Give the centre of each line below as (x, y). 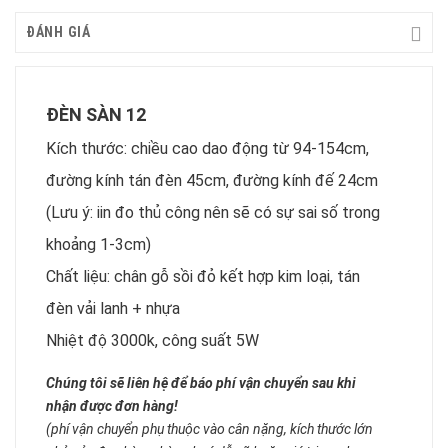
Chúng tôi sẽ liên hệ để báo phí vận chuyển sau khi (201, 382)
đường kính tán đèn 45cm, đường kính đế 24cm (212, 180)
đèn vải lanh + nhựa (113, 308)
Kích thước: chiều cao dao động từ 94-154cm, (207, 148)
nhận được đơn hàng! (112, 405)
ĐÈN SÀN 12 (96, 114)
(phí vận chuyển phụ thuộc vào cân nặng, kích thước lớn (209, 428)
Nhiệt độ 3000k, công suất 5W (152, 340)
